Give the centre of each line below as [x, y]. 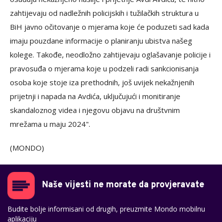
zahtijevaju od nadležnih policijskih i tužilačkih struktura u [104, 13]
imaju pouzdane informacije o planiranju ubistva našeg [101, 40]
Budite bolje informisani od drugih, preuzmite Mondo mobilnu [106, 209]
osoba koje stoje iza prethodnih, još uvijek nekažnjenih [102, 82]
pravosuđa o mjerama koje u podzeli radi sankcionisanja [104, 68]
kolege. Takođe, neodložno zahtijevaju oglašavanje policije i [110, 54]
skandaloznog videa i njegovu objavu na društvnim [95, 110]
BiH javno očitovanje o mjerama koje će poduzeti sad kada [110, 27]
